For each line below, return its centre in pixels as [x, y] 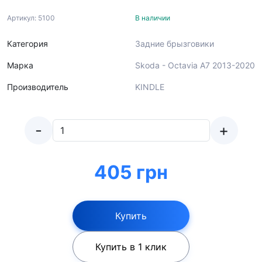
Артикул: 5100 [31, 18]
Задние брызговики [175, 44]
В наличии [153, 18]
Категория [27, 44]
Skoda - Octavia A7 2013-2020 [195, 65]
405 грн [131, 172]
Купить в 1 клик [131, 247]
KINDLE [150, 87]
